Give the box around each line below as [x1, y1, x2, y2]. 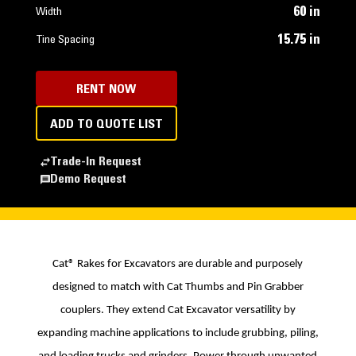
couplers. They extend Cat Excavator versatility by [60, 304, 296, 316]
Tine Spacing [35, 35, 95, 46]
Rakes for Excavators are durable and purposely [75, 258, 304, 270]
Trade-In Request [49, 156, 141, 168]
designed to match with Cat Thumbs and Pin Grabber [52, 281, 304, 293]
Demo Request [49, 173, 126, 186]
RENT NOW [76, 83, 137, 96]
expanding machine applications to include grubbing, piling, [37, 327, 319, 339]
